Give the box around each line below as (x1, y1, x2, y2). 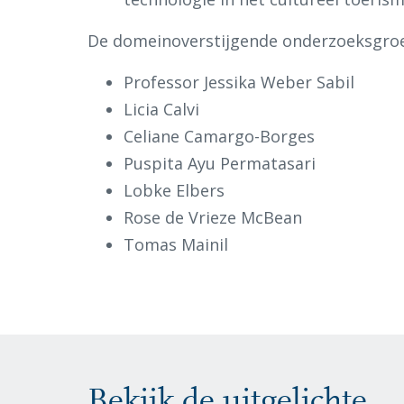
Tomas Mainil (124, 234, 228, 256)
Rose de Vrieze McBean (124, 207, 302, 229)
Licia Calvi (124, 98, 199, 121)
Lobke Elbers (124, 179, 225, 202)
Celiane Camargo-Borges (124, 125, 315, 148)
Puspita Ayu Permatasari (124, 152, 316, 175)
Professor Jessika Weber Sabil (124, 71, 354, 94)
